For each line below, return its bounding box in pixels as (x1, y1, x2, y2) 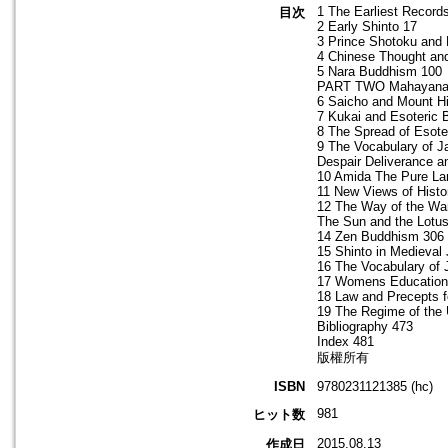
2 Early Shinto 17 (317, 19, 417, 35)
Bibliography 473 (317, 319, 413, 335)
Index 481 (317, 334, 374, 350)
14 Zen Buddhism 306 (317, 229, 444, 245)
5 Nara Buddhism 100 (317, 64, 442, 80)
